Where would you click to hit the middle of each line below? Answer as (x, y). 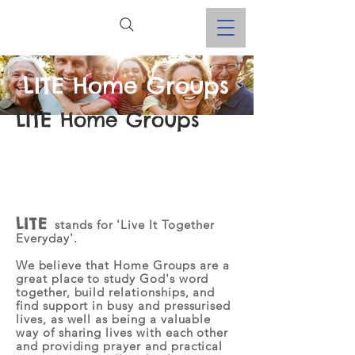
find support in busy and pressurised (124, 305)
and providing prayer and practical (120, 346)
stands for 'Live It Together (135, 225)
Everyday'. (47, 238)
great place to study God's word (113, 279)
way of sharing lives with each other (122, 332)
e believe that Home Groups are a (129, 265)
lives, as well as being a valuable (114, 319)
